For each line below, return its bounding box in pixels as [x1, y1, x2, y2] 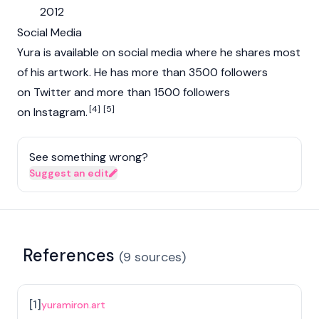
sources [135, 249, 182, 266]
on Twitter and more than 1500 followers [17, 85, 230, 100]
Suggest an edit [29, 167, 109, 179]
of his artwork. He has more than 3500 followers [17, 65, 268, 80]
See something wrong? [29, 150, 148, 164]
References [23, 244, 115, 266]
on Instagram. [17, 105, 88, 120]
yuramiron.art [41, 298, 105, 311]
